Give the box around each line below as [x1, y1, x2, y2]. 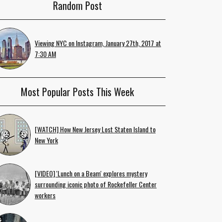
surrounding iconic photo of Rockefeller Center [35, 179, 157, 189]
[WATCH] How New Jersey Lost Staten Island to [35, 124, 156, 134]
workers [35, 190, 55, 200]
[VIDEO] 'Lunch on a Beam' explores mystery [35, 168, 147, 178]
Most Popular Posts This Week [21, 84, 134, 99]
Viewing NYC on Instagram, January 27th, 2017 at [35, 38, 161, 48]
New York [35, 135, 58, 145]
